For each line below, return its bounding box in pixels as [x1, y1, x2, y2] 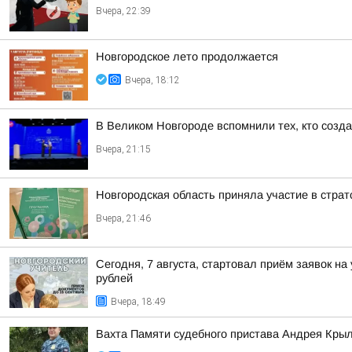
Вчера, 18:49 [111, 296, 166, 307]
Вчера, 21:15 [96, 144, 151, 155]
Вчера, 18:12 [125, 75, 180, 86]
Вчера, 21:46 [96, 213, 151, 224]
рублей [96, 272, 133, 284]
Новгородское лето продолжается [96, 50, 278, 63]
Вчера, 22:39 [96, 5, 151, 16]
